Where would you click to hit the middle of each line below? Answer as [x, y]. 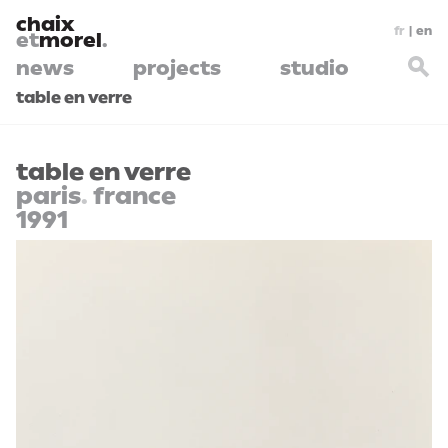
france [132, 195]
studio [314, 68]
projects [176, 68]
